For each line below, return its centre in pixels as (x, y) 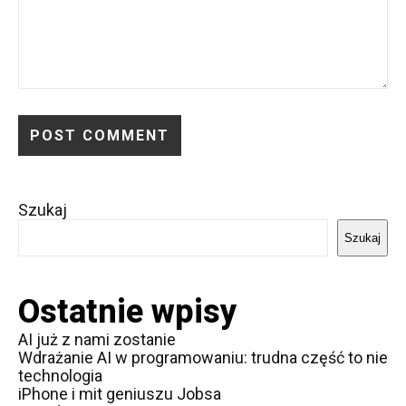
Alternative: (58, 176)
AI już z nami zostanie (97, 339)
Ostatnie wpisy (127, 312)
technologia (60, 376)
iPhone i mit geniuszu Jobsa (120, 394)
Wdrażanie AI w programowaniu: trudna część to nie (203, 358)
